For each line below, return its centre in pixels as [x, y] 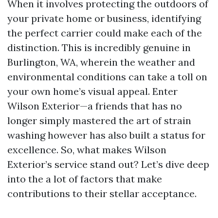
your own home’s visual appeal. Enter [92, 91]
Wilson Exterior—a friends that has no [95, 106]
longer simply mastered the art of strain [99, 120]
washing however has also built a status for [106, 135]
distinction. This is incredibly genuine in [99, 47]
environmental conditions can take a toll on [107, 77]
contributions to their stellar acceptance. [102, 193]
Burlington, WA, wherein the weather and [101, 62]
